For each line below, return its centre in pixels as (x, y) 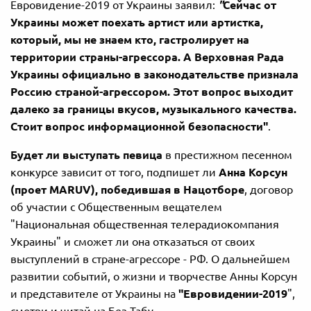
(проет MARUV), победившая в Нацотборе (127, 189)
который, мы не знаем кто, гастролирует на (130, 39)
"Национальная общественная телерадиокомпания (145, 224)
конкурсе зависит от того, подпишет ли (113, 172)
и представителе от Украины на (93, 293)
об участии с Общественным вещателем (116, 207)
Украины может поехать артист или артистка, (137, 22)
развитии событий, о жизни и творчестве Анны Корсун (154, 276)
